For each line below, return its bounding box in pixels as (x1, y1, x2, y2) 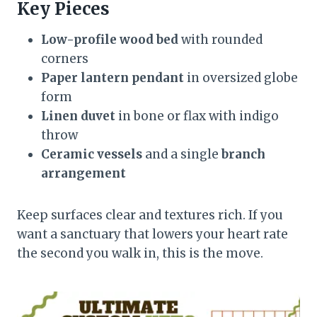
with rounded (178, 31, 263, 47)
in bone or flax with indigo (115, 108, 279, 124)
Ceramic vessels (41, 146, 142, 162)
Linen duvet (41, 108, 115, 124)
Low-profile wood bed (41, 31, 178, 47)
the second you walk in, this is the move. (17, 245, 263, 261)
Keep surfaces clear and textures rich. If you (17, 207, 283, 223)
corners (41, 50, 88, 67)
